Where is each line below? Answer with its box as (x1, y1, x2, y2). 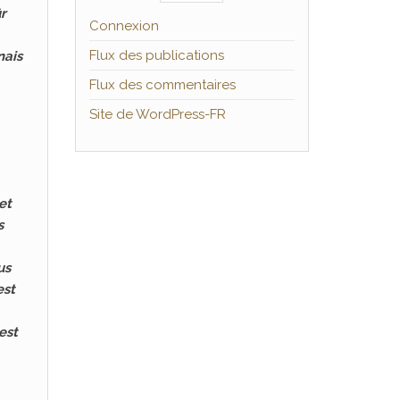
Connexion (88, 18, 159, 34)
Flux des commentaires (88, 77, 236, 93)
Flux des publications (88, 47, 224, 63)
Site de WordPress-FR (88, 106, 226, 122)
